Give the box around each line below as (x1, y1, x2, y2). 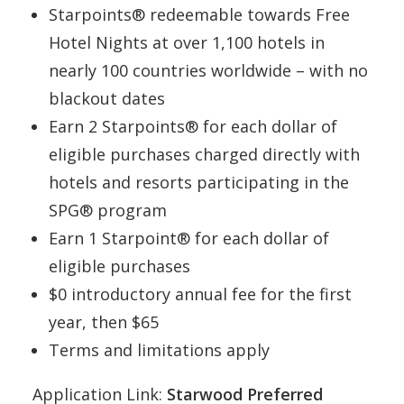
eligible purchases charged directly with (49, 142, 360, 165)
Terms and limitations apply (49, 338, 270, 361)
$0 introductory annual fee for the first (49, 282, 352, 305)
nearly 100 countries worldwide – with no (49, 59, 368, 81)
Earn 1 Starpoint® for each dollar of (49, 226, 329, 249)
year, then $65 (49, 310, 159, 333)
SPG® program (49, 198, 167, 221)
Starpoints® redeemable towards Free (49, 3, 350, 25)
